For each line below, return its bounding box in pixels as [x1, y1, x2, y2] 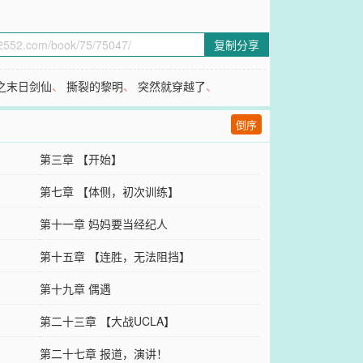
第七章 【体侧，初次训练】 [39, 183, 179, 200]
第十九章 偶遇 [39, 280, 111, 297]
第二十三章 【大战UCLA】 [39, 313, 175, 330]
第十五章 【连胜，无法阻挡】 [39, 248, 190, 265]
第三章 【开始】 [39, 151, 122, 168]
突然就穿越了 [138, 78, 207, 95]
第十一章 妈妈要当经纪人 [39, 216, 168, 233]
